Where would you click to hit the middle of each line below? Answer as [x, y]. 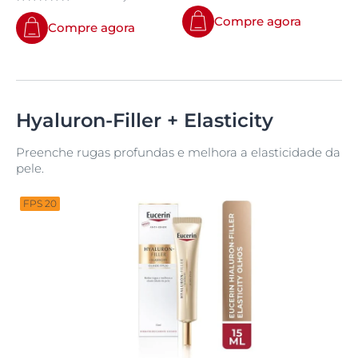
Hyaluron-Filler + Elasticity [145, 120]
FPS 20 [40, 203]
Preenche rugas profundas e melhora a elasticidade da [178, 152]
